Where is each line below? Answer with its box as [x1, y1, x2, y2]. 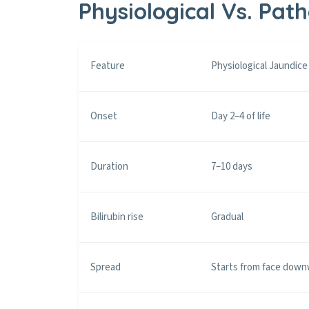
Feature [90, 59, 125, 73]
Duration [90, 159, 128, 174]
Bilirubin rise [90, 210, 143, 224]
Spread [90, 260, 121, 275]
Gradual [211, 210, 243, 224]
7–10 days [211, 159, 252, 174]
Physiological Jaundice [211, 59, 308, 73]
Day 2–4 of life [211, 109, 270, 123]
